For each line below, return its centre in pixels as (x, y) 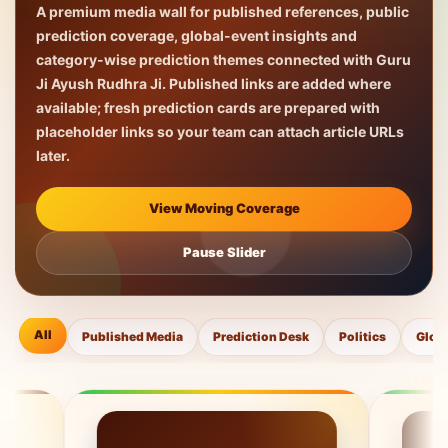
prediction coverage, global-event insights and (196, 35)
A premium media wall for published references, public (222, 11)
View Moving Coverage (224, 208)
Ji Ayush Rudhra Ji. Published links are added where (213, 83)
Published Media (132, 336)
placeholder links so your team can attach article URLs (220, 131)
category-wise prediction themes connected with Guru (223, 59)
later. (53, 155)
